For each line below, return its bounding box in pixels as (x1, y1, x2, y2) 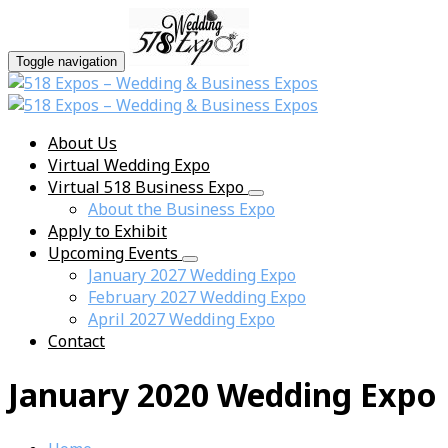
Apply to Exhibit (48, 220, 167, 242)
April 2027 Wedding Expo (88, 308, 275, 330)
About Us (48, 132, 117, 154)
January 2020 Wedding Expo (8, 373, 437, 417)
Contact (48, 330, 105, 352)
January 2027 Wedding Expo (88, 264, 296, 286)
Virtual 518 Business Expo (48, 176, 248, 198)
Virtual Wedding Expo (48, 154, 210, 176)
